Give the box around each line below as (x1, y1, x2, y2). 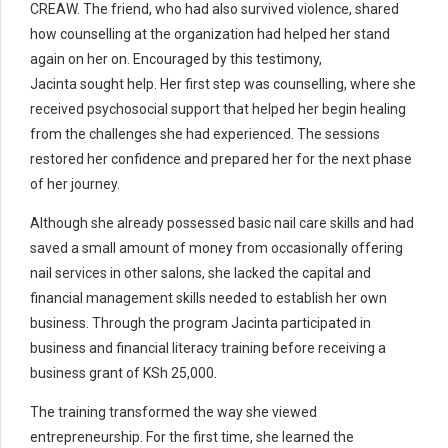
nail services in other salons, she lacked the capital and (30, 264, 371, 281)
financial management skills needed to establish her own (30, 289, 387, 306)
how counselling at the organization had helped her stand (30, 25, 390, 42)
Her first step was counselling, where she (160, 75, 416, 92)
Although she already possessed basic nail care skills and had (30, 214, 414, 231)
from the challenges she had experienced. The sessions (30, 125, 380, 142)
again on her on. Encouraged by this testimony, (30, 50, 322, 67)
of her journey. (30, 175, 120, 192)
